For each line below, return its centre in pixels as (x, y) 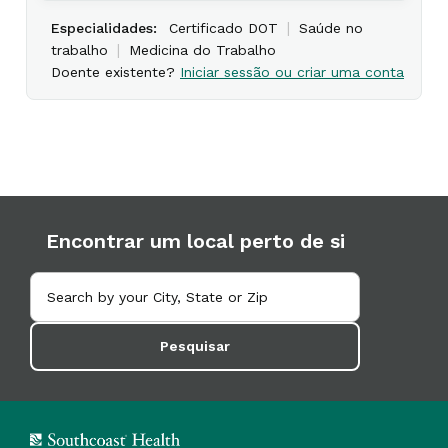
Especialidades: (104, 28)
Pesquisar (195, 346)
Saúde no (331, 28)
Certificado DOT (223, 28)
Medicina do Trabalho (202, 50)
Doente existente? (115, 72)
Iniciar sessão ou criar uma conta (292, 72)
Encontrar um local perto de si (195, 241)
